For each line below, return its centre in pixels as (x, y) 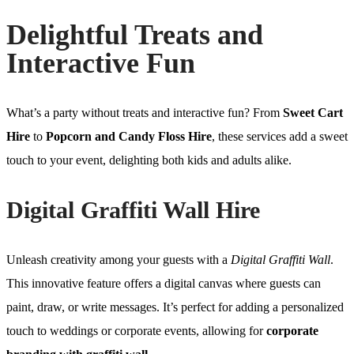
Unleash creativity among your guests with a (119, 259)
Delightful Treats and (135, 34)
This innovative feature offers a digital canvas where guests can (164, 283)
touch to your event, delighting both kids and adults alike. (149, 160)
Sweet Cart (313, 112)
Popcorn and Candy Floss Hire (129, 136)
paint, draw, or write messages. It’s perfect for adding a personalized (175, 307)
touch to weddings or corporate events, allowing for (136, 330)
